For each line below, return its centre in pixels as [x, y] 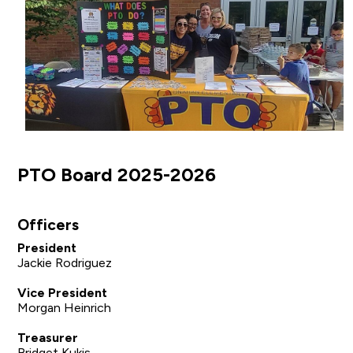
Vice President [64, 292]
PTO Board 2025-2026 [119, 174]
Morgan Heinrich [65, 307]
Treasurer [48, 337]
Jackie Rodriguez [65, 262]
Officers [48, 225]
